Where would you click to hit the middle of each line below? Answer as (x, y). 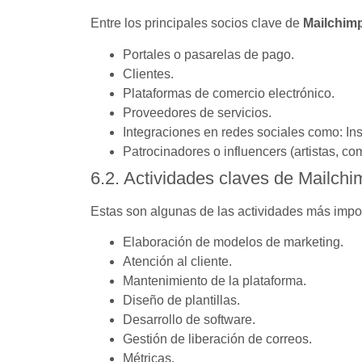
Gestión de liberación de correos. (217, 339)
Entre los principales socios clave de (197, 23)
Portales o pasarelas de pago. (208, 54)
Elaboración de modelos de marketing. (233, 242)
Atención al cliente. (177, 261)
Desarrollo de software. (189, 319)
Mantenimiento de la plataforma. (215, 280)
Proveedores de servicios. (197, 112)
